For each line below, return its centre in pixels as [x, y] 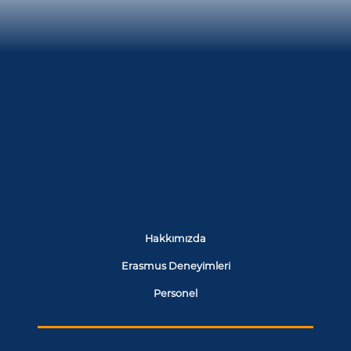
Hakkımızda [175, 238]
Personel [175, 293]
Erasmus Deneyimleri [175, 266]
